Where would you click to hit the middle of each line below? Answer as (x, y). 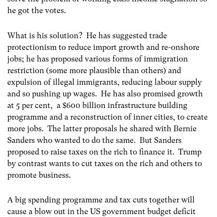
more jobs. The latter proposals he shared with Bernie (102, 128)
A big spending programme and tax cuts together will (101, 200)
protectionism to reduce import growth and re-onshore (103, 47)
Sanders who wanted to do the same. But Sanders (94, 140)
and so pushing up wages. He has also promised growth (105, 93)
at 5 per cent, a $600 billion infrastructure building (97, 105)
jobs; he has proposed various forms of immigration (98, 59)
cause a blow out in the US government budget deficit (101, 211)
